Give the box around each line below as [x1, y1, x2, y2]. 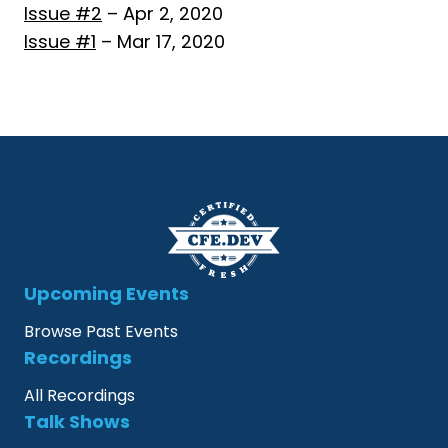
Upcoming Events [24, 281, 189, 306]
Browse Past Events [24, 320, 178, 343]
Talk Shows [24, 409, 130, 434]
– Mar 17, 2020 [96, 29, 225, 54]
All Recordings [24, 384, 135, 407]
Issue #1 [24, 29, 96, 54]
